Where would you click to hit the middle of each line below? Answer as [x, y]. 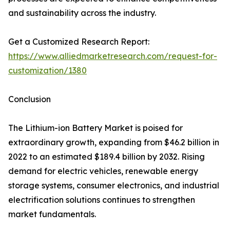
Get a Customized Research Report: [79, 42]
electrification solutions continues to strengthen [102, 200]
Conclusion [30, 99]
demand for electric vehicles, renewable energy [103, 171]
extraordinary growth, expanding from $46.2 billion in [114, 142]
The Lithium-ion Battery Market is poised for [95, 128]
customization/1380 [47, 71]
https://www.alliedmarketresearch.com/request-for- [113, 56]
